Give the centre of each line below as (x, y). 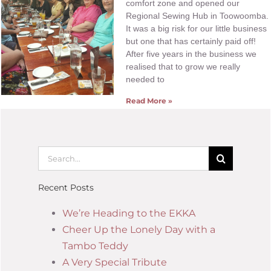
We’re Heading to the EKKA (129, 214)
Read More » (149, 100)
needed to (145, 79)
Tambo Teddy (95, 246)
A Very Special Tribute (115, 263)
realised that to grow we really (183, 66)
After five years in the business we (191, 54)
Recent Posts (66, 188)
